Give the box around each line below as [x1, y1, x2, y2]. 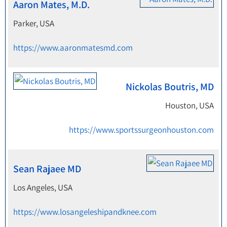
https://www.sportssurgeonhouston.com [69, 124, 214, 135]
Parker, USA [13, 18, 54, 29]
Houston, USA [165, 100, 214, 111]
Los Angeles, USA [13, 182, 72, 193]
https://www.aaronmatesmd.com [13, 42, 133, 53]
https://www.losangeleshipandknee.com [13, 206, 157, 217]
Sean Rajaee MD [13, 162, 81, 175]
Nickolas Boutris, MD [126, 80, 214, 93]
